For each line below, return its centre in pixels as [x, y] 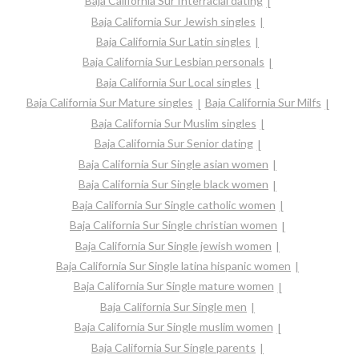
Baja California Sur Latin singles [173, 41]
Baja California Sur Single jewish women [173, 245]
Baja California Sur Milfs [263, 103]
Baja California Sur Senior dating [173, 143]
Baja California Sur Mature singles [109, 103]
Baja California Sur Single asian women [173, 163]
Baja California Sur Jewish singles [173, 21]
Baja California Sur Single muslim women [173, 327]
